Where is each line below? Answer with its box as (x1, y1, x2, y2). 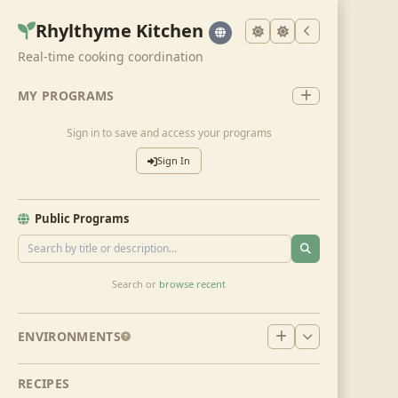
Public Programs (35, 211, 129, 227)
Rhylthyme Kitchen (36, 19, 203, 43)
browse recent (159, 277, 226, 291)
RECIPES (18, 375, 70, 392)
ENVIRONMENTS (18, 328, 122, 345)
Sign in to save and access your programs (66, 125, 272, 140)
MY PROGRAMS (18, 87, 115, 104)
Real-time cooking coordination (18, 48, 203, 65)
